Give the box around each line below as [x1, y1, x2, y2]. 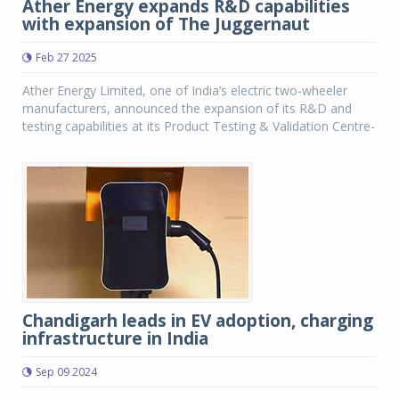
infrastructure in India [22, 327, 208, 350]
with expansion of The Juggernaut [22, 12, 310, 36]
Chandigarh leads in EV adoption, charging [22, 309, 373, 332]
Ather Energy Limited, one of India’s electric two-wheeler [22, 82, 347, 99]
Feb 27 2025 [36, 50, 97, 65]
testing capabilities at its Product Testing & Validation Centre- [22, 118, 375, 134]
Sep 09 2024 [36, 364, 97, 379]
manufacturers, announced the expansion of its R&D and [22, 100, 352, 117]
